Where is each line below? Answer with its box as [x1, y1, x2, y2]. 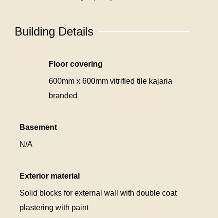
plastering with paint [19, 203, 89, 212]
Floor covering [49, 59, 103, 68]
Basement [19, 123, 57, 131]
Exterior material [19, 171, 80, 180]
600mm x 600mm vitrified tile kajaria [49, 76, 172, 85]
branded [49, 91, 77, 100]
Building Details [15, 24, 93, 38]
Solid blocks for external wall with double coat [19, 188, 177, 197]
